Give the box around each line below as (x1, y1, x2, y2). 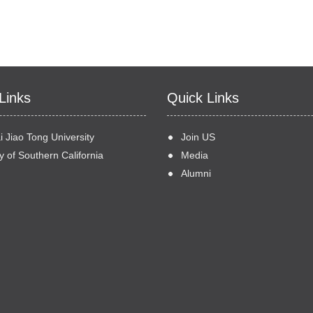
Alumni (181, 168, 211, 179)
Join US (181, 131, 215, 143)
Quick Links (167, 90, 239, 105)
